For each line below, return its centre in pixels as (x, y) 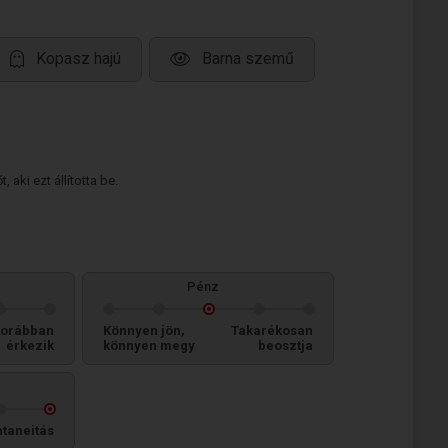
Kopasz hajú (78, 59)
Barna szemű (248, 59)
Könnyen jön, (144, 330)
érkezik (30, 345)
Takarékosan (272, 330)
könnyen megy (149, 345)
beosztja (285, 345)
